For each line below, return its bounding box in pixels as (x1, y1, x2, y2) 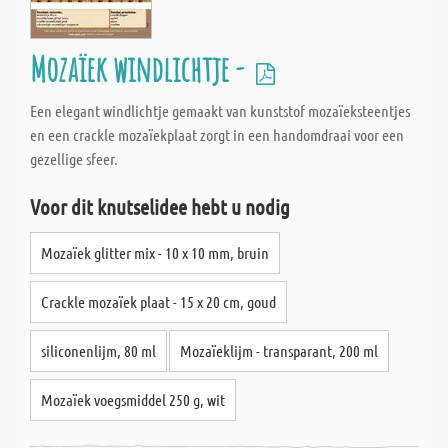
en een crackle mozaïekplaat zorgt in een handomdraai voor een (30, 125, 404, 144)
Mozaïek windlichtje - (30, 46, 250, 91)
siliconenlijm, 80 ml (41, 341, 156, 360)
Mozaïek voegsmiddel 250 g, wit (41, 390, 225, 409)
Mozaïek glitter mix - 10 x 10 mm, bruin (41, 243, 269, 262)
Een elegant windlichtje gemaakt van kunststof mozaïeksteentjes (30, 101, 410, 120)
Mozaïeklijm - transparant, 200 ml (180, 341, 378, 360)
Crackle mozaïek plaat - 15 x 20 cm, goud (41, 292, 276, 311)
